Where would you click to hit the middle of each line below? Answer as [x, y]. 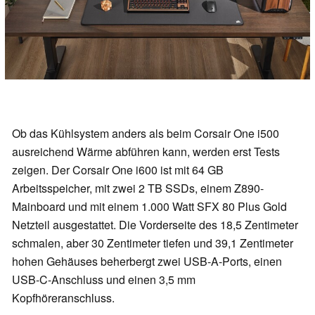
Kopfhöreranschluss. [65, 297]
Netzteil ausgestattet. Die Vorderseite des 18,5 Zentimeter [155, 224]
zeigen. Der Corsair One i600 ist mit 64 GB [118, 169]
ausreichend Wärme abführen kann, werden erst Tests [146, 151]
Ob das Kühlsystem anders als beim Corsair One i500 [146, 133]
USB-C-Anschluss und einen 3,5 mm [104, 279]
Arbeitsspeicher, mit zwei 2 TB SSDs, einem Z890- [138, 188]
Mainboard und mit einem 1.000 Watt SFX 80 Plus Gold [149, 206]
